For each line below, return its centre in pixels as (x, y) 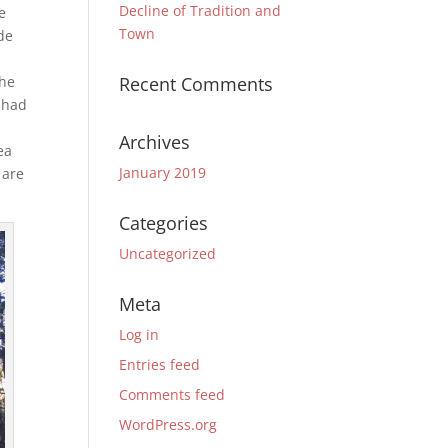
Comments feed (172, 394)
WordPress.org (168, 424)
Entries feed (160, 364)
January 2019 (163, 172)
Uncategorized (168, 253)
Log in (139, 334)
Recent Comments (196, 84)
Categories (164, 223)
